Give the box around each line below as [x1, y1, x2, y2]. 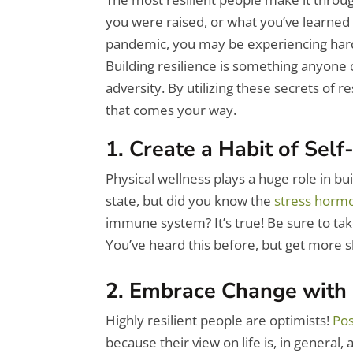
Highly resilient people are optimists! [106, 311, 333, 330]
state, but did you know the [106, 191, 275, 210]
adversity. [106, 79, 169, 98]
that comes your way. [106, 101, 237, 120]
